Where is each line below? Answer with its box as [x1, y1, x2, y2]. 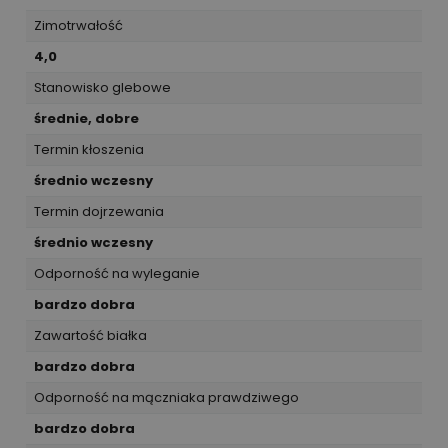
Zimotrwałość [34, 15, 123, 35]
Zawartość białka [34, 325, 147, 345]
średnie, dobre [34, 108, 139, 128]
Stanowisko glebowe [34, 77, 171, 97]
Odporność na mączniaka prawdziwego [34, 387, 299, 407]
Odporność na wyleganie [34, 263, 200, 283]
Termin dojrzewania [34, 201, 164, 221]
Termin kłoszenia [34, 139, 144, 159]
